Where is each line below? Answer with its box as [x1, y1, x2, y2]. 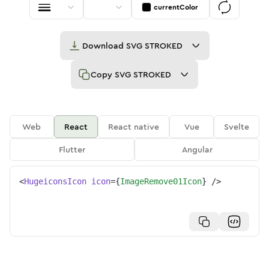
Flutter [59, 144, 85, 156]
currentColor [154, 2, 198, 13]
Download [82, 40, 126, 52]
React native [108, 121, 160, 133]
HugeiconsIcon [24, 177, 86, 186]
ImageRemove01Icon [120, 177, 202, 186]
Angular [181, 144, 213, 156]
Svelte [224, 121, 250, 133]
